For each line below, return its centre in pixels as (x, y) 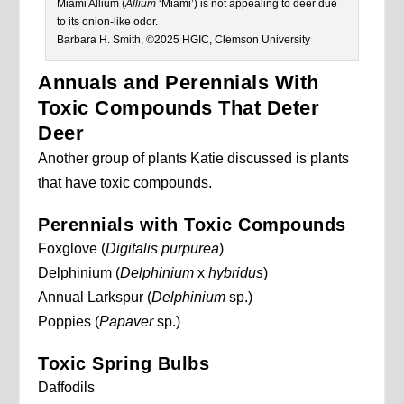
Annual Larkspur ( (95, 298)
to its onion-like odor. (107, 22)
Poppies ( (69, 322)
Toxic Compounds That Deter (179, 108)
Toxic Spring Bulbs (124, 364)
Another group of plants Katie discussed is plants (194, 159)
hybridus (236, 273)
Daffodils (67, 388)
